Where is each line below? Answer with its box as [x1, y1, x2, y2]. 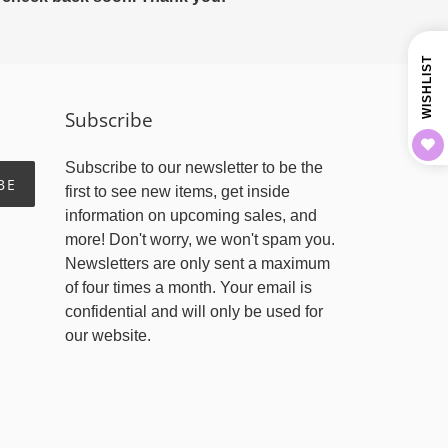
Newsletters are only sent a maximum [64, 255, 330, 272]
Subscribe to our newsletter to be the [64, 159, 323, 176]
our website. [64, 327, 151, 344]
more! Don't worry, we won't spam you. [64, 231, 335, 248]
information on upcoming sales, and [64, 207, 317, 224]
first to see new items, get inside [64, 183, 290, 200]
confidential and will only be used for [64, 303, 323, 320]
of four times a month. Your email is [64, 279, 312, 296]
